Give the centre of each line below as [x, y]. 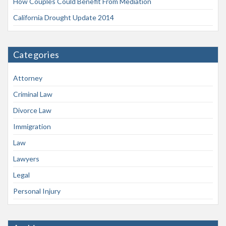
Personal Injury [37, 191]
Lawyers [26, 159]
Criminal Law [33, 94]
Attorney [28, 78]
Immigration [32, 126]
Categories [36, 54]
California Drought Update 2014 [64, 17]
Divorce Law [32, 110]
